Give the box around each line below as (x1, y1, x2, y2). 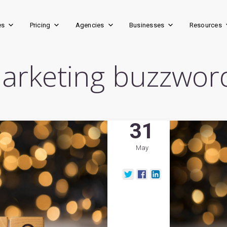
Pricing (29, 21, 51, 29)
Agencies (75, 21, 104, 29)
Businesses (129, 21, 165, 29)
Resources (189, 21, 222, 29)
